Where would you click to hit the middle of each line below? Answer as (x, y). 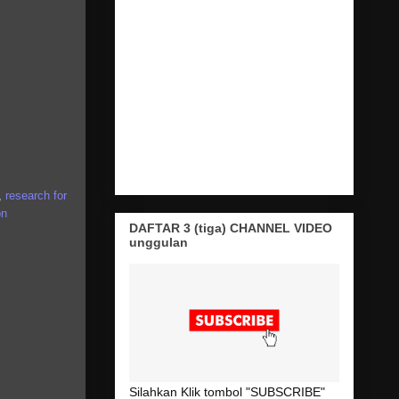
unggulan (158, 242)
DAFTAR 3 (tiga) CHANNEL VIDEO (230, 228)
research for (36, 195)
